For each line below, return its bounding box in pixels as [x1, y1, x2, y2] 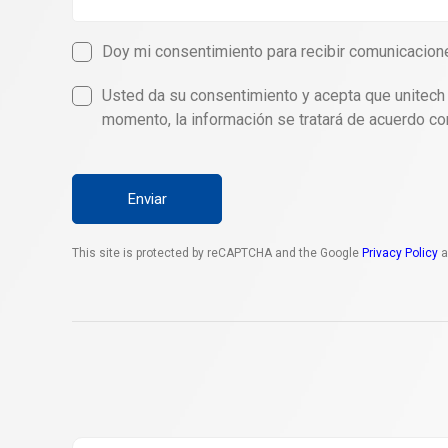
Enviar [127, 190, 167, 208]
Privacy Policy [362, 246, 438, 260]
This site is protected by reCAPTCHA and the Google [72, 246, 362, 260]
